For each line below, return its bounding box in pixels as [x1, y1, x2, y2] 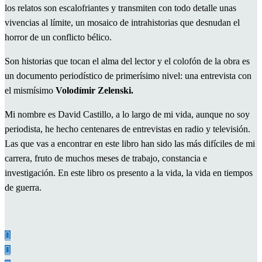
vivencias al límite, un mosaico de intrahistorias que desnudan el [5, 17, 240, 27]
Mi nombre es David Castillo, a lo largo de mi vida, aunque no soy [5, 109, 250, 119]
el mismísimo [5, 85, 56, 95]
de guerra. [5, 182, 42, 192]
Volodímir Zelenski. [56, 85, 133, 95]
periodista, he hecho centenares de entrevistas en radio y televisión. [5, 123, 250, 134]
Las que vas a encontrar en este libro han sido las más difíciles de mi [5, 138, 255, 149]
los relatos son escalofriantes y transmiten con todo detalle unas [5, 2, 236, 13]
